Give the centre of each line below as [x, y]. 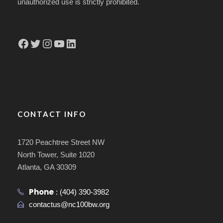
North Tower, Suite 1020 [56, 154]
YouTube [56, 43]
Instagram [46, 43]
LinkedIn [68, 43]
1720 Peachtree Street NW [61, 142]
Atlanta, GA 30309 [47, 167]
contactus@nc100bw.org [69, 204]
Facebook [20, 43]
